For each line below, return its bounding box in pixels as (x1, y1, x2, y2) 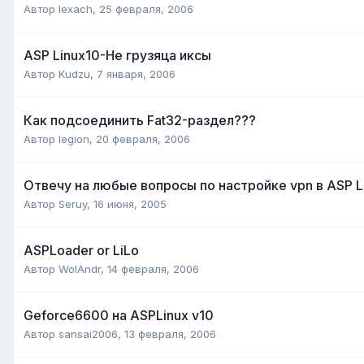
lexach (58, 2, 93, 15)
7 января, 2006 (97, 67, 175, 80)
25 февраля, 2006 (99, 2, 193, 15)
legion (58, 132, 89, 145)
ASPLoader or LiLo (24, 241, 139, 258)
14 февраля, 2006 (107, 262, 199, 275)
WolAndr (58, 262, 101, 275)
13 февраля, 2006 (124, 327, 216, 340)
